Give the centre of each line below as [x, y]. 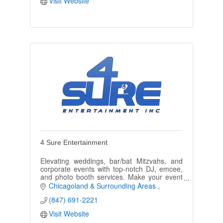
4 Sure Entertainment [74, 142]
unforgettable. [62, 184]
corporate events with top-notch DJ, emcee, [111, 168]
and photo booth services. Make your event [111, 176]
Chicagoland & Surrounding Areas [104, 185]
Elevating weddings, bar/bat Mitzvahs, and [111, 161]
